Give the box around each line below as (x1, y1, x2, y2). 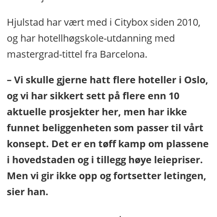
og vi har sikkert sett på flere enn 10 (6, 89, 179, 103)
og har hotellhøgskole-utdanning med (6, 31, 175, 45)
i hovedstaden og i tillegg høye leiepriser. (6, 153, 203, 167)
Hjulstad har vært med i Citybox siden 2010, (6, 15, 201, 29)
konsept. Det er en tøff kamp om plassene (6, 137, 209, 151)
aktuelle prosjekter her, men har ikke (6, 105, 187, 119)
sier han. (6, 185, 48, 199)
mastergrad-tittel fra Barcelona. (6, 47, 147, 61)
